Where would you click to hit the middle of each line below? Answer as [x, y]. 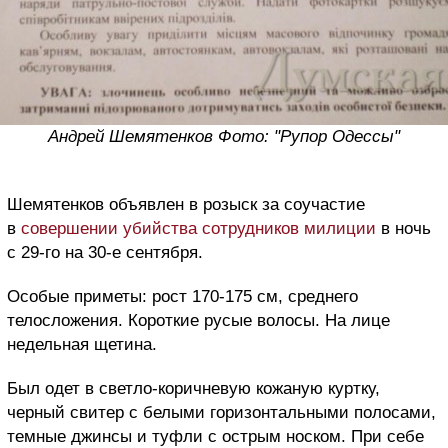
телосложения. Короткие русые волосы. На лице [198, 321]
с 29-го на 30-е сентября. [105, 253]
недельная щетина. [82, 345]
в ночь [403, 229]
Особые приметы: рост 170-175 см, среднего [182, 297]
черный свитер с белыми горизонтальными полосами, [221, 413]
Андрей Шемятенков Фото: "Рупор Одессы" [224, 137]
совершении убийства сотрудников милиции [198, 229]
